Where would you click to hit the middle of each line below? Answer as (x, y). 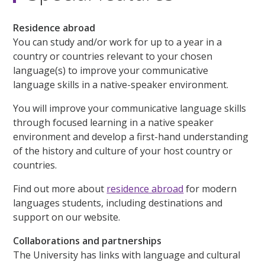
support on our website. (67, 217)
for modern (210, 188)
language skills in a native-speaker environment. (121, 84)
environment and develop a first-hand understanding (131, 136)
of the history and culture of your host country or (123, 151)
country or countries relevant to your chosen (113, 56)
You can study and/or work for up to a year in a (118, 42)
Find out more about (60, 188)
